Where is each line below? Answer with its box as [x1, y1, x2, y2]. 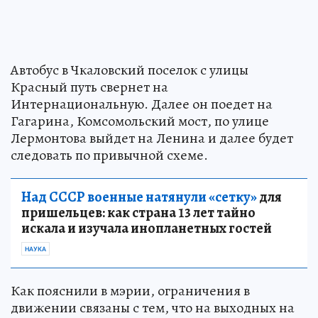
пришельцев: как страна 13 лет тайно [21, 203, 256, 223]
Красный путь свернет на [11, 77, 168, 97]
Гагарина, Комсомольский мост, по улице [11, 111, 269, 131]
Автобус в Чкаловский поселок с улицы [11, 60, 248, 80]
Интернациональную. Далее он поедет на [11, 94, 273, 114]
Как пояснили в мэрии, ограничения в [11, 281, 250, 301]
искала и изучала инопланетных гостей [21, 219, 272, 238]
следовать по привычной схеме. [11, 146, 208, 165]
